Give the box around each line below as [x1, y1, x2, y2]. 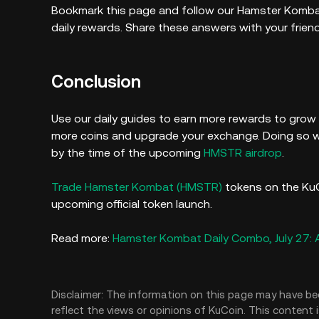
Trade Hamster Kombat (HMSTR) [51, 180, 222, 194]
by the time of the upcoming [51, 146, 204, 159]
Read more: [51, 231, 113, 245]
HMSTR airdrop [204, 146, 282, 159]
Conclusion [51, 72, 141, 92]
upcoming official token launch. [51, 197, 215, 211]
